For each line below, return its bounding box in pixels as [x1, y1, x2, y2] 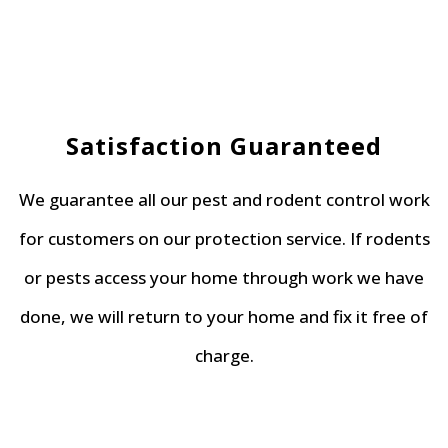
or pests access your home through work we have [24, 265, 424, 289]
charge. [194, 343, 254, 367]
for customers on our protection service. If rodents [18, 226, 430, 250]
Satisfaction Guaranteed [66, 128, 382, 162]
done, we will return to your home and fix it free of [20, 304, 428, 328]
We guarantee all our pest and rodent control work [18, 187, 430, 211]
